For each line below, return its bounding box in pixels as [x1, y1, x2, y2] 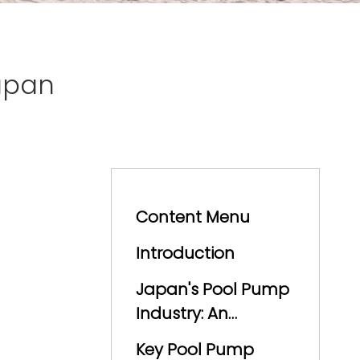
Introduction [136, 242, 235, 264]
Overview [136, 326, 207, 349]
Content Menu [136, 206, 250, 228]
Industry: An [136, 302, 228, 325]
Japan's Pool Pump [136, 278, 289, 301]
